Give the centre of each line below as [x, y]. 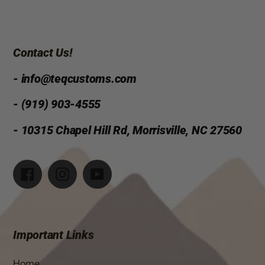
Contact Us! [43, 53]
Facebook [54, 173]
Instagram [90, 173]
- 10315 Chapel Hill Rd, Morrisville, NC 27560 [127, 130]
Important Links [54, 235]
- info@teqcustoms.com [75, 78]
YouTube [122, 173]
